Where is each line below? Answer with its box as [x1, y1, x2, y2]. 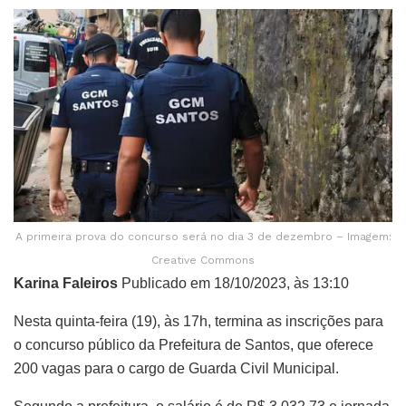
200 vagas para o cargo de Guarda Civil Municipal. [14, 360, 339, 376]
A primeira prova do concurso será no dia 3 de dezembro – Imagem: [14, 229, 391, 243]
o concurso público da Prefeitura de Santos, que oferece [14, 336, 373, 353]
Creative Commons [151, 253, 255, 266]
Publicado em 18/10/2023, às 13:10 [118, 275, 349, 291]
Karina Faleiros [14, 275, 118, 291]
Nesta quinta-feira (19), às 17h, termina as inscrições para [14, 313, 383, 329]
